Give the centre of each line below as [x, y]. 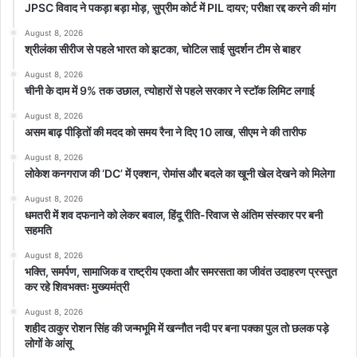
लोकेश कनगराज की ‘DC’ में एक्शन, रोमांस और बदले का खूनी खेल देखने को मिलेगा [180, 174]
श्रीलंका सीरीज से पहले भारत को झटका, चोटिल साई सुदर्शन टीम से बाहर [163, 49]
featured [180, 67]
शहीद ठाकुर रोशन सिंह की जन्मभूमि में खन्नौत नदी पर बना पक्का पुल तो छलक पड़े [177, 328]
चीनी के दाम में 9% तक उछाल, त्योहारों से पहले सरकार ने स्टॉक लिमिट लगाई [170, 91]
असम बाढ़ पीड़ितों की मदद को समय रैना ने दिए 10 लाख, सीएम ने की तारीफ [165, 132]
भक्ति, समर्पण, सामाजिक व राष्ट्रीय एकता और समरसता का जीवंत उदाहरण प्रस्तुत [181, 272]
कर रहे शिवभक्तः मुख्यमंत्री [77, 287]
